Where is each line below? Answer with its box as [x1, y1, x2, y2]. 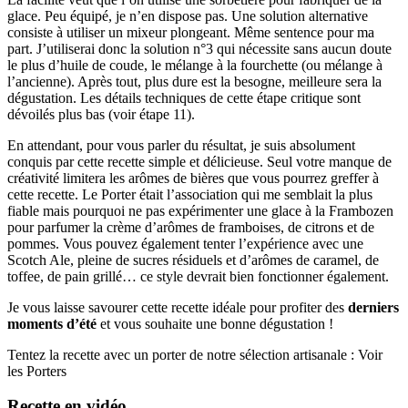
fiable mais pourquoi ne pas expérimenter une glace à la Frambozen [7, 202, 393, 219]
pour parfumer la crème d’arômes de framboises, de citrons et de [7, 219, 374, 235]
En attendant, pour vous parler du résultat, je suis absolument [7, 137, 355, 153]
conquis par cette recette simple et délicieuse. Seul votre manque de [7, 153, 392, 169]
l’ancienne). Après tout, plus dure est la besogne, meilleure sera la [7, 73, 382, 89]
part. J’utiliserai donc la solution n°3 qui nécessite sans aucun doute [7, 40, 392, 56]
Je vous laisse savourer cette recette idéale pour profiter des [7, 299, 348, 315]
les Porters [7, 362, 66, 379]
